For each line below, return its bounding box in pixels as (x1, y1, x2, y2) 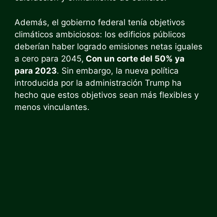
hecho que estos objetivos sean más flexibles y (15, 90, 199, 100)
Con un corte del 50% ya (84, 53, 185, 63)
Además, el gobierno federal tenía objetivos (15, 17, 185, 27)
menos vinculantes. (15, 102, 90, 112)
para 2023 (15, 65, 57, 76)
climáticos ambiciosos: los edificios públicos (15, 29, 186, 39)
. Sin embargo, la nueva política (57, 65, 179, 76)
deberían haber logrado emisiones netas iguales (15, 41, 202, 51)
